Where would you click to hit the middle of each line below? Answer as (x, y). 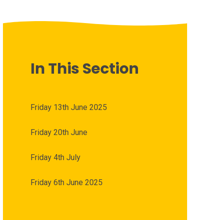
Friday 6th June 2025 (66, 183)
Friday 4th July (55, 158)
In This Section (84, 69)
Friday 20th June (59, 133)
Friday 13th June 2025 (69, 108)
